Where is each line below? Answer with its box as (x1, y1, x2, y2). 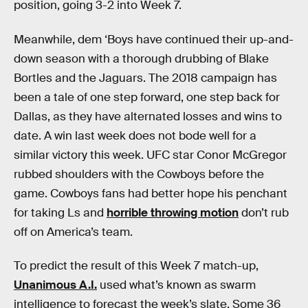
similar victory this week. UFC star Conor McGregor (14, 147, 287, 162)
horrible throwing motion (107, 205, 239, 220)
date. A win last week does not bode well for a (14, 128, 256, 143)
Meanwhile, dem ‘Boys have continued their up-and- (14, 32, 294, 47)
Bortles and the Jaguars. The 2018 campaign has (14, 70, 277, 85)
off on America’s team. (14, 224, 133, 239)
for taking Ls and (14, 205, 107, 220)
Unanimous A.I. (14, 278, 97, 293)
